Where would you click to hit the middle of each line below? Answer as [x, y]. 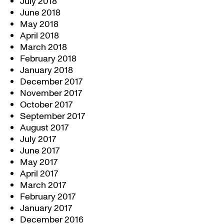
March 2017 [43, 185]
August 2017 [44, 128]
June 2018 [40, 13]
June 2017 [40, 151]
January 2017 [46, 208]
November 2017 [51, 93]
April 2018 [39, 36]
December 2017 [51, 82]
